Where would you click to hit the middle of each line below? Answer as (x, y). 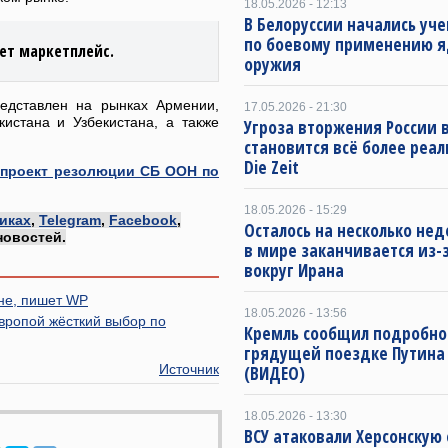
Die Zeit (271, 167)
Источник (189, 368)
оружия (272, 64)
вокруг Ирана (294, 270)
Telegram (70, 220)
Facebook (143, 220)
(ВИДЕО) (274, 373)
